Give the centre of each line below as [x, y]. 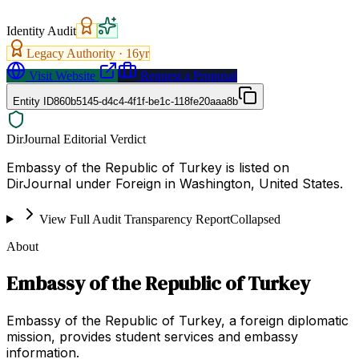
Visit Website [61, 75]
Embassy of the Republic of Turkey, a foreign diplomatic [177, 320]
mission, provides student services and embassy [152, 336]
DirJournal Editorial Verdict [76, 139]
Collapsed [255, 219]
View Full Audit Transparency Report [134, 219]
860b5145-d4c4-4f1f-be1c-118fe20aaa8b [146, 101]
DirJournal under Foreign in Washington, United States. [175, 183]
